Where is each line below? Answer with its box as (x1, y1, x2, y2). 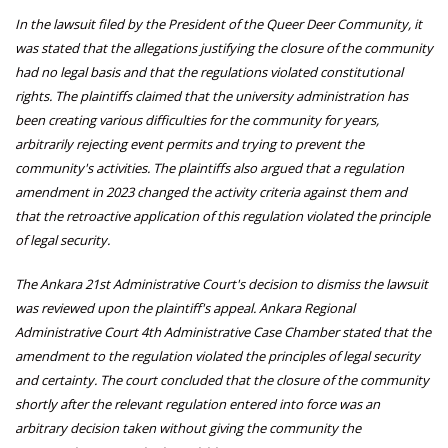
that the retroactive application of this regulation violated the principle (15, 207, 430, 226)
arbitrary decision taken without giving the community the (15, 419, 361, 438)
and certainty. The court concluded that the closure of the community (15, 371, 429, 390)
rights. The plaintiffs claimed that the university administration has (15, 87, 408, 106)
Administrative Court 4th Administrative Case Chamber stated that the (15, 323, 431, 342)
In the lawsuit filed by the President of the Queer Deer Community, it (15, 15, 422, 34)
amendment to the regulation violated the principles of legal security (15, 347, 420, 366)
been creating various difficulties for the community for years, (15, 111, 379, 130)
